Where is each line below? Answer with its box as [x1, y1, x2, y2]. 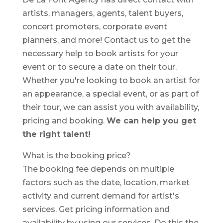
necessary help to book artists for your [22, 49, 178, 58]
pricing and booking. [22, 116, 107, 125]
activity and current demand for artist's [22, 191, 179, 201]
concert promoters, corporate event [22, 22, 167, 31]
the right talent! [22, 129, 91, 139]
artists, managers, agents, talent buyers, [22, 8, 183, 18]
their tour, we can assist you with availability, [22, 103, 199, 112]
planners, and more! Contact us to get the [22, 35, 191, 45]
